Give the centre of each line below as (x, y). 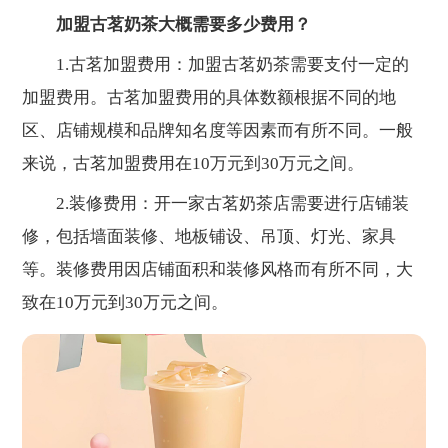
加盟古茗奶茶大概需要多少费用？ (184, 25)
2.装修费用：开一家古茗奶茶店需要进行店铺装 (216, 204)
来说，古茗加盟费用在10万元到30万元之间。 (193, 164)
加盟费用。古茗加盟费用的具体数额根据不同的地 (209, 98)
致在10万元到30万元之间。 (125, 303)
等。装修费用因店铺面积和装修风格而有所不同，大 (218, 270)
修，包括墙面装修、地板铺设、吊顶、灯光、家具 (209, 237)
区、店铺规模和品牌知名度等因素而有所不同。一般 (218, 131)
